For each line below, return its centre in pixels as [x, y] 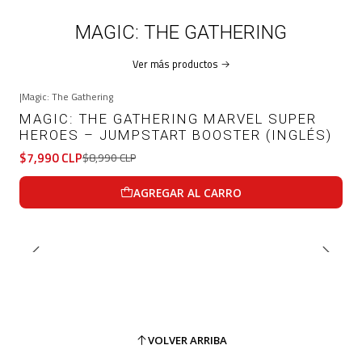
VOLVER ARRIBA [187, 340]
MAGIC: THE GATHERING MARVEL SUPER [168, 119]
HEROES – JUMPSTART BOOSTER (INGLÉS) [176, 135]
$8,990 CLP [109, 158]
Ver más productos [175, 64]
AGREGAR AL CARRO [187, 192]
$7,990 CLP [51, 158]
